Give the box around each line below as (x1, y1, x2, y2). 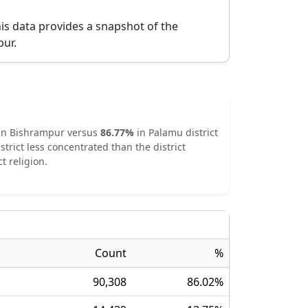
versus (67, 126, 100, 139)
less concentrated (27, 140, 109, 153)
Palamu (148, 126, 183, 139)
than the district (109, 140, 186, 153)
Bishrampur (10, 126, 65, 139)
